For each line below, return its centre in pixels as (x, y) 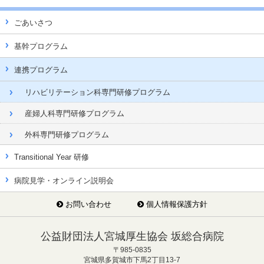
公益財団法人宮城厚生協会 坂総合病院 (132, 237)
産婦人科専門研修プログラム (75, 114)
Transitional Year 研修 (52, 157)
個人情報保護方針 (177, 204)
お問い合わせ (88, 204)
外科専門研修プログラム (67, 135)
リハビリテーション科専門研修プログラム (98, 93)
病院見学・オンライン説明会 (64, 181)
